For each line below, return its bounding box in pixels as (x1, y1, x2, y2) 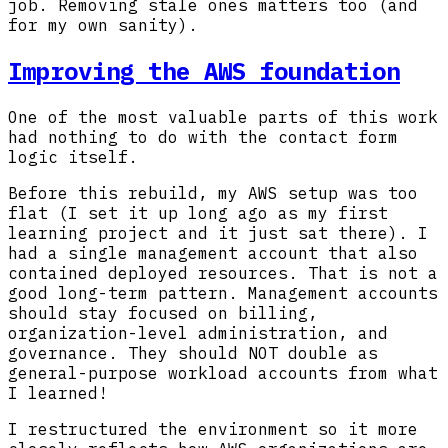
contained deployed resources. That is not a (8, 262, 438, 283)
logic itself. (8, 146, 138, 167)
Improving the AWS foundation (8, 54, 400, 87)
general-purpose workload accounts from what (8, 362, 438, 383)
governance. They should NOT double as (8, 342, 378, 363)
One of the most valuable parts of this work (8, 106, 438, 127)
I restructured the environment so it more (8, 418, 418, 439)
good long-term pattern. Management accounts (8, 282, 438, 303)
